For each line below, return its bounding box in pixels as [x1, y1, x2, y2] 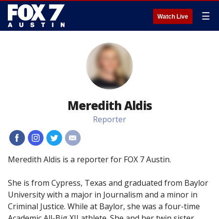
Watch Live [157, 13, 188, 20]
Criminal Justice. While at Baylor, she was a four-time [8, 201, 200, 212]
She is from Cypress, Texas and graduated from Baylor [8, 177, 208, 188]
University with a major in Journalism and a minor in [8, 189, 197, 200]
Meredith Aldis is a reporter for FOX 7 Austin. [8, 154, 171, 165]
